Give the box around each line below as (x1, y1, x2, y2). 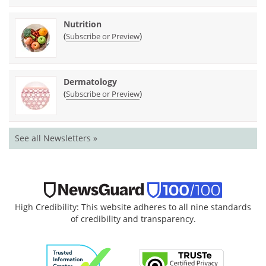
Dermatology (64, 75, 117, 87)
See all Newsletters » (15, 132, 97, 144)
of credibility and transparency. (70, 213, 196, 225)
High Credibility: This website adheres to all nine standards (15, 201, 251, 213)
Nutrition (64, 18, 102, 30)
